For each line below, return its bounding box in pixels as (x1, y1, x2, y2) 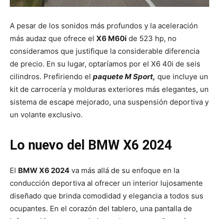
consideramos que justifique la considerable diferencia (10, 46, 199, 56)
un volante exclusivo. (10, 110, 83, 120)
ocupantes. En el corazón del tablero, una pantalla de (10, 204, 192, 214)
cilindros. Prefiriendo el (10, 72, 93, 82)
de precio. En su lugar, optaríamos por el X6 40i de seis (10, 59, 200, 69)
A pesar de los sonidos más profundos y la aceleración (10, 21, 198, 31)
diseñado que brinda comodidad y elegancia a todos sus (10, 191, 203, 201)
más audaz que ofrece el (10, 34, 96, 44)
